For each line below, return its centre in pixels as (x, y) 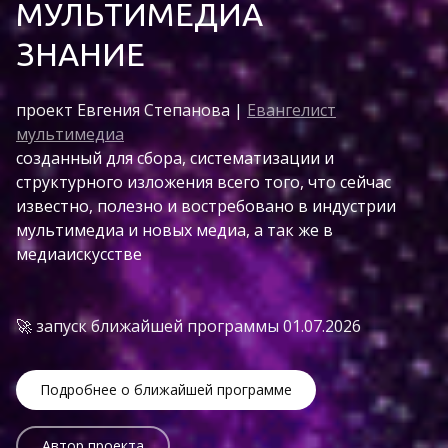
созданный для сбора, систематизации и (175, 157)
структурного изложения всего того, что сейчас (203, 181)
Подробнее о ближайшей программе (166, 389)
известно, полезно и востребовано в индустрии (206, 205)
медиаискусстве (79, 253)
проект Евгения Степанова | (131, 109)
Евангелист (291, 109)
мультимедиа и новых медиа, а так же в (174, 229)
